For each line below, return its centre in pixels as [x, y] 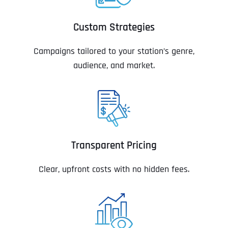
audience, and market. [114, 66]
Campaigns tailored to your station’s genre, [114, 51]
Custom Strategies [114, 28]
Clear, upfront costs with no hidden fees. [114, 169]
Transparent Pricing [114, 146]
